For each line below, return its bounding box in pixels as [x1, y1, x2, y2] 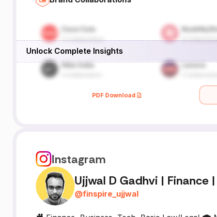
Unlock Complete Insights [26, 46, 123, 56]
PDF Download [92, 91, 136, 99]
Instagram [51, 151, 106, 167]
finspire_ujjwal [82, 188, 139, 199]
